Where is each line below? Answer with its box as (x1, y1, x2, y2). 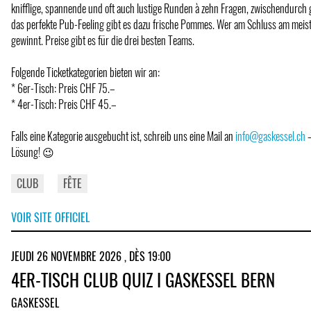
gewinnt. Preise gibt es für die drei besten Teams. (11, 31, 194, 49)
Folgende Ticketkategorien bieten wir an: (11, 63, 160, 81)
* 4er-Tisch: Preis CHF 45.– (11, 95, 117, 112)
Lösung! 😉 (11, 143, 54, 160)
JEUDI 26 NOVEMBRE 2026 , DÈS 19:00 (11, 247, 171, 264)
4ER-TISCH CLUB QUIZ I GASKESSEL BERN (11, 266, 275, 292)
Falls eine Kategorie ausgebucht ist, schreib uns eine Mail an (11, 127, 235, 144)
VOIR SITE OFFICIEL (11, 208, 90, 226)
